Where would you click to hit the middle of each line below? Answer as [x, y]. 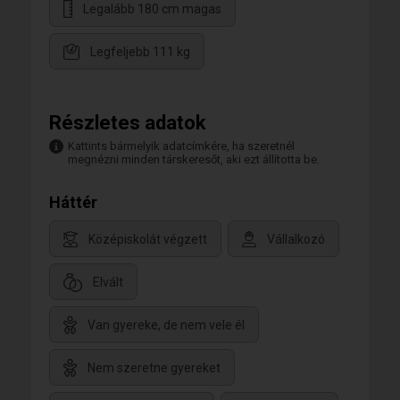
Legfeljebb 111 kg [140, 52]
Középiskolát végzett [148, 240]
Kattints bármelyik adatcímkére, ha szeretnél [181, 146]
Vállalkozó [296, 240]
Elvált [108, 283]
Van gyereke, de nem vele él [166, 325]
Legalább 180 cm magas [152, 9]
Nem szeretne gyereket [154, 368]
